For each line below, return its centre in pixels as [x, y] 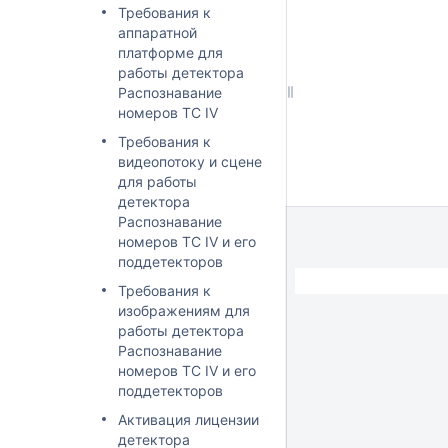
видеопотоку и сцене [190, 161]
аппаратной [157, 32]
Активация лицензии [188, 419]
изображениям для [184, 310]
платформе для [170, 52]
